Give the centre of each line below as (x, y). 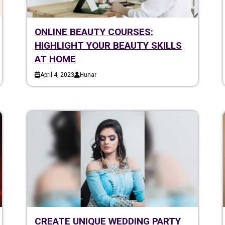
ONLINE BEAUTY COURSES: (94, 32)
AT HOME (55, 59)
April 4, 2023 (57, 75)
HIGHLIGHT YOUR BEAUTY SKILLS (108, 45)
